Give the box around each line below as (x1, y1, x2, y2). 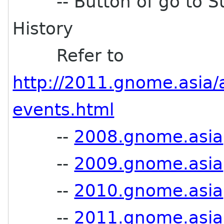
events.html (12, 99, 114, 119)
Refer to (12, 45, 124, 65)
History (12, 18, 73, 38)
